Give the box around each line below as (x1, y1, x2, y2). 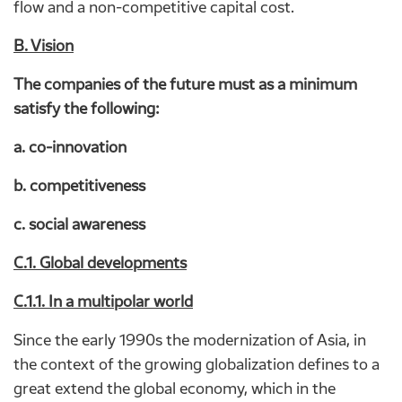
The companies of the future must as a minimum (13, 74, 357, 94)
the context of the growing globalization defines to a (13, 354, 380, 374)
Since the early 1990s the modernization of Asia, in (13, 329, 366, 350)
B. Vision (13, 35, 74, 56)
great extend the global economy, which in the (13, 378, 336, 398)
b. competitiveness (13, 175, 145, 196)
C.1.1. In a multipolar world (13, 291, 193, 311)
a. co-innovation (13, 136, 127, 157)
